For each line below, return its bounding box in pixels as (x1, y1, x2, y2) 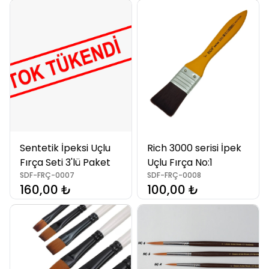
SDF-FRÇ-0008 (147, 170, 201, 180)
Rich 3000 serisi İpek (147, 141, 241, 155)
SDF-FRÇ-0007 (20, 170, 74, 180)
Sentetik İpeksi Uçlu (20, 141, 110, 155)
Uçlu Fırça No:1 (147, 156, 213, 169)
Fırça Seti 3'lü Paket (20, 156, 110, 169)
